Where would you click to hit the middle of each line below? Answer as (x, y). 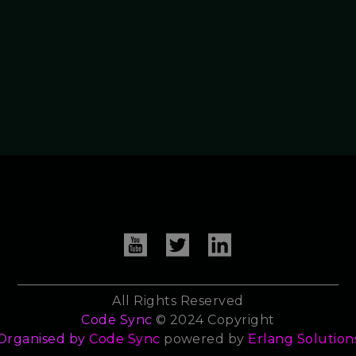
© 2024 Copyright (213, 320)
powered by (204, 339)
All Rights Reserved (178, 301)
